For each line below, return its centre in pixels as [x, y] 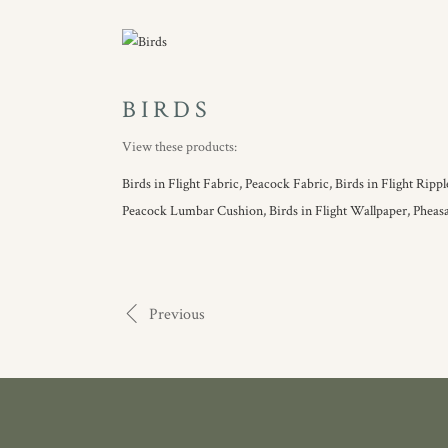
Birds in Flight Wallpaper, [339, 211]
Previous [177, 314]
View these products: [179, 147]
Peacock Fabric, [288, 184]
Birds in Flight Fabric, [182, 184]
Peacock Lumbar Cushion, [194, 211]
